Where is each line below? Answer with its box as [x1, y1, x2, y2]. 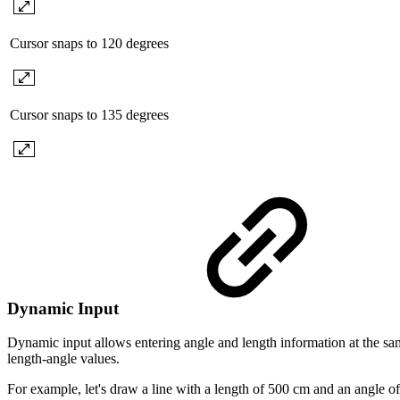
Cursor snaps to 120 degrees [10, 35, 169, 51]
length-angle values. [7, 351, 120, 367]
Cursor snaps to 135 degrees [10, 106, 169, 122]
